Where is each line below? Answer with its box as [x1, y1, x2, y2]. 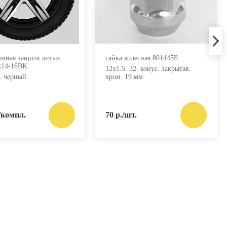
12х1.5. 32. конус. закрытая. [105, 64, 191, 72]
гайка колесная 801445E [105, 54, 178, 62]
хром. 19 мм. [105, 72, 145, 81]
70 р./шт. [105, 110, 137, 119]
